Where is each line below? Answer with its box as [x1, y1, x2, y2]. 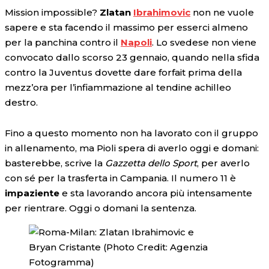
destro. [5, 97, 38, 109]
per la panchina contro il [5, 37, 121, 49]
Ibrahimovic [133, 7, 190, 19]
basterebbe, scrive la [5, 157, 105, 169]
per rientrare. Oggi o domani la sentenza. [5, 202, 196, 214]
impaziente [5, 187, 59, 199]
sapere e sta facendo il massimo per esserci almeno [5, 22, 248, 34]
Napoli [121, 37, 152, 49]
